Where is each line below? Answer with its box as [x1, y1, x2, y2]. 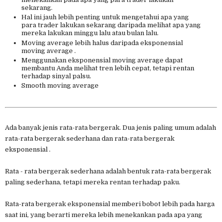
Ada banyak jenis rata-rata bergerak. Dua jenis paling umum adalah [5, 123, 216, 131]
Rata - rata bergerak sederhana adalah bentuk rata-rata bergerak [5, 167, 211, 175]
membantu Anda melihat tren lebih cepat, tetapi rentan [21, 64, 194, 72]
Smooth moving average [21, 82, 99, 89]
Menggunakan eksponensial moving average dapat [21, 56, 183, 64]
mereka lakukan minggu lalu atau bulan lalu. [21, 29, 159, 37]
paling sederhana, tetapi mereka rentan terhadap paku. [5, 178, 180, 186]
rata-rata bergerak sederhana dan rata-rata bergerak [5, 134, 174, 142]
